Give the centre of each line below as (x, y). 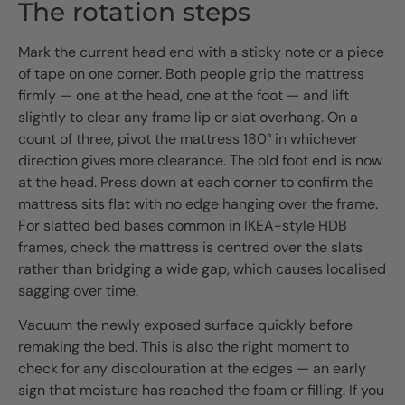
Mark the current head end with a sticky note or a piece (201, 52)
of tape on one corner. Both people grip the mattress (191, 73)
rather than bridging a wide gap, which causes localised (202, 268)
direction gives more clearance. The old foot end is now (200, 160)
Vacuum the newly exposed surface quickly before (185, 325)
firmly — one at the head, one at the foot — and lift (184, 95)
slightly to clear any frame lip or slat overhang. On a (188, 117)
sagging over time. (78, 290)
